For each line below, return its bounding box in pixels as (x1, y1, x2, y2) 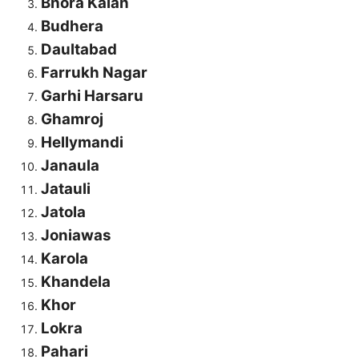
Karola (41, 249, 88, 268)
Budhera (41, 17, 103, 36)
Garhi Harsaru (41, 87, 143, 106)
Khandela (41, 272, 111, 292)
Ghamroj (41, 110, 103, 129)
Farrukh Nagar (41, 63, 147, 83)
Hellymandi (41, 133, 123, 152)
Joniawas (41, 226, 111, 245)
